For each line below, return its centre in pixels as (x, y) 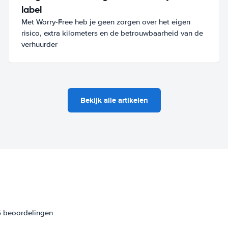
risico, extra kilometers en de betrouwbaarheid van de (112, 33)
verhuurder (40, 44)
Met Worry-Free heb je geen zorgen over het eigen (106, 22)
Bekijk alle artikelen (114, 100)
